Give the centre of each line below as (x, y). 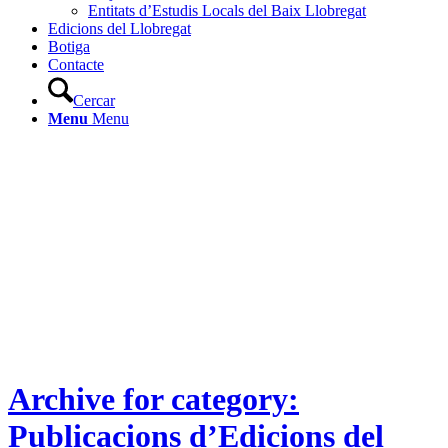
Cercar (94, 100)
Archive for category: (153, 399)
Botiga (69, 46)
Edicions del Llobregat (119, 28)
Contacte (76, 64)
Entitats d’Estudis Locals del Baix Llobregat (227, 10)
